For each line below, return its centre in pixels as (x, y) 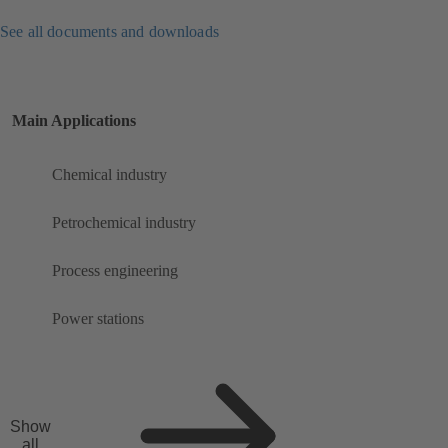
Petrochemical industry (124, 223)
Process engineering (115, 271)
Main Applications (74, 121)
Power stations (98, 319)
